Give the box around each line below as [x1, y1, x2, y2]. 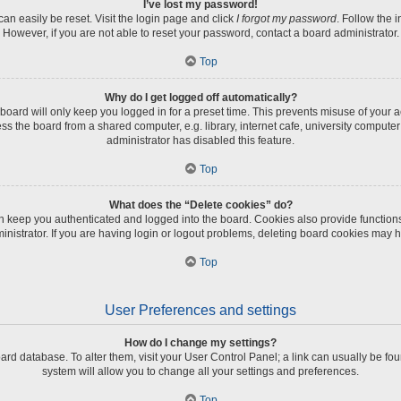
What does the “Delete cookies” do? [108, 198, 293, 211]
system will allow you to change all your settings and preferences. [42, 364, 359, 378]
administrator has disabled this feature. [107, 133, 294, 147]
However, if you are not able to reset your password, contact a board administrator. [2, 26, 399, 39]
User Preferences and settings [105, 302, 296, 318]
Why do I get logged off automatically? [104, 90, 297, 104]
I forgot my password [236, 12, 337, 25]
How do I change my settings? [124, 336, 277, 349]
